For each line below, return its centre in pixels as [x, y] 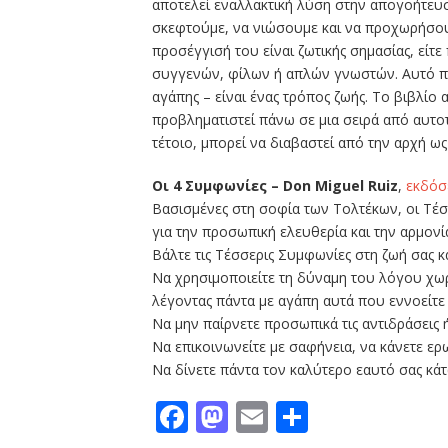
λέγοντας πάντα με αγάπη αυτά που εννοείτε [298, 301]
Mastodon [303, 417]
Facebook [258, 417]
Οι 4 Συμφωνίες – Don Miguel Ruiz [275, 186]
